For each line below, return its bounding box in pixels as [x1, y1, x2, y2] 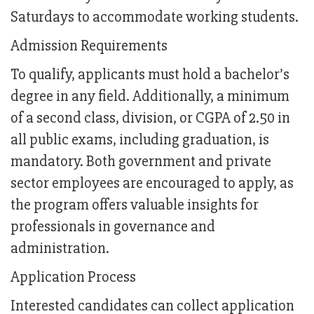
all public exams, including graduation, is [11, 130, 269, 150]
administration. [11, 239, 109, 259]
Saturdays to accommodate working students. [11, 8, 299, 27]
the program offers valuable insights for [11, 196, 259, 215]
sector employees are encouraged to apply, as [11, 174, 294, 193]
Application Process [11, 268, 136, 287]
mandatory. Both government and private [11, 152, 271, 172]
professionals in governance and [11, 217, 215, 237]
